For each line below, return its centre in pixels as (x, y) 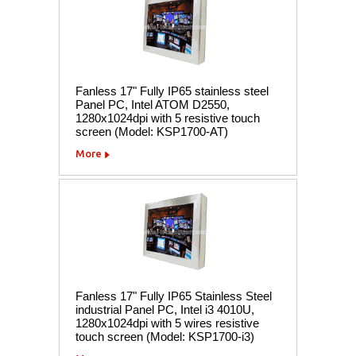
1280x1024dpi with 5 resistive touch (168, 118)
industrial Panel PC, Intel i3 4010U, (165, 309)
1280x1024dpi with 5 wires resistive (167, 323)
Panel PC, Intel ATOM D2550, (153, 104)
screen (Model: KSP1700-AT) (152, 131)
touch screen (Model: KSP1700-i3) (165, 336)
